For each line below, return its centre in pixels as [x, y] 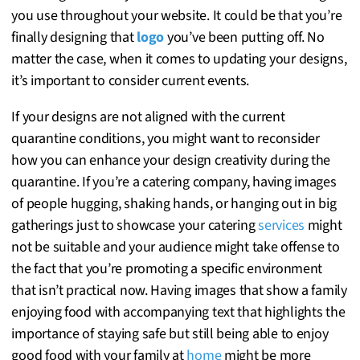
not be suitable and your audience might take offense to [176, 247]
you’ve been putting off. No [244, 37]
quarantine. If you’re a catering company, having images [174, 182]
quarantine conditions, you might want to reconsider [166, 138]
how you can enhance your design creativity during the [171, 160]
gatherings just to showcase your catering [135, 225]
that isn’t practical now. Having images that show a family [179, 290]
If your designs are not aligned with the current [148, 117]
